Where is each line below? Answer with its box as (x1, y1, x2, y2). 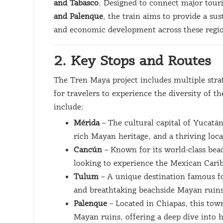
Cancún (74, 145, 103, 155)
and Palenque (54, 12, 104, 22)
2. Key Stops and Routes (54, 53, 212, 71)
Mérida (74, 118, 100, 128)
